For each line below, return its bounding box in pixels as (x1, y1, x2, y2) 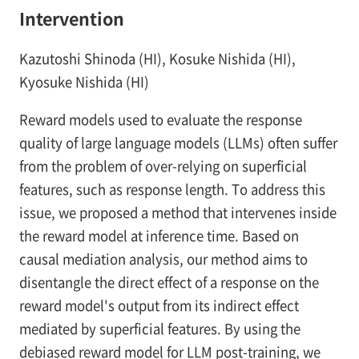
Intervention (18, 6, 124, 31)
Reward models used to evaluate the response (18, 110, 302, 130)
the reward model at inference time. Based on (18, 226, 299, 246)
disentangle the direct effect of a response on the (18, 272, 319, 292)
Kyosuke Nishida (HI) (18, 72, 149, 92)
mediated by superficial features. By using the (18, 319, 301, 339)
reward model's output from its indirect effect (18, 296, 299, 316)
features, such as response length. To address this (18, 179, 325, 200)
